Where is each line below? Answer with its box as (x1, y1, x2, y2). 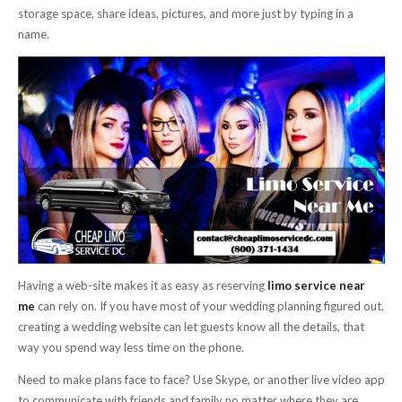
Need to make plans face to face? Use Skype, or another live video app (17, 371, 385, 387)
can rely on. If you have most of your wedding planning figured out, (37, 298, 384, 313)
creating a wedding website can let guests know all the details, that (17, 319, 364, 334)
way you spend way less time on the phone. (17, 339, 244, 354)
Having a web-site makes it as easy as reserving (17, 277, 267, 293)
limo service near (267, 277, 365, 293)
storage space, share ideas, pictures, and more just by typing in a (17, 6, 354, 22)
